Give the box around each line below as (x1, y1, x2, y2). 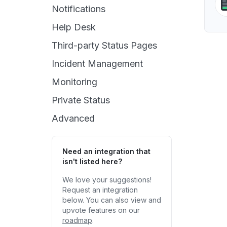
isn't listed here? (62, 157, 122, 166)
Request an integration (62, 185, 138, 194)
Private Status (52, 95, 110, 105)
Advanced (52, 113, 95, 124)
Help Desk (52, 22, 96, 32)
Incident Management (52, 58, 143, 69)
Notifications (52, 4, 105, 14)
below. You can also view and (62, 196, 161, 204)
